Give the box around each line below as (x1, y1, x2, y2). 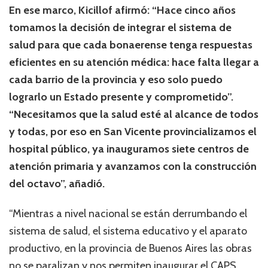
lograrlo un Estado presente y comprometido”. (9, 90, 233, 103)
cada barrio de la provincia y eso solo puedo (9, 72, 223, 86)
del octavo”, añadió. (9, 176, 105, 190)
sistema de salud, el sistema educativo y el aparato (9, 224, 247, 237)
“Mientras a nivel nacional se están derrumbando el (9, 206, 247, 220)
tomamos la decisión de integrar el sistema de (9, 20, 232, 34)
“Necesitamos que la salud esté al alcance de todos (9, 107, 258, 121)
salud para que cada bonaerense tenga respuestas (9, 38, 252, 51)
